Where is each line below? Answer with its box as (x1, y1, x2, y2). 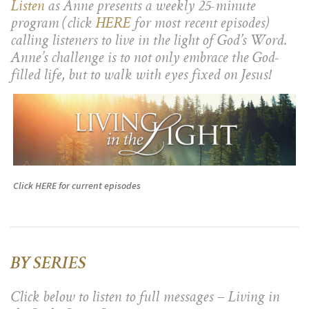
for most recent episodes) (130, 17, 269, 33)
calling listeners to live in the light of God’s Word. (10, 34, 288, 50)
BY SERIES (10, 256, 86, 275)
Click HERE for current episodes (13, 179, 141, 192)
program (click (10, 17, 95, 33)
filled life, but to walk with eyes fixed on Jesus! (10, 68, 270, 85)
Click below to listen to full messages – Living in (10, 290, 279, 307)
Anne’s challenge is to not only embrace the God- (10, 51, 279, 68)
